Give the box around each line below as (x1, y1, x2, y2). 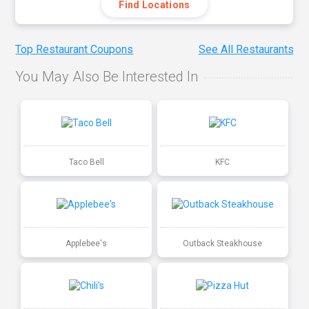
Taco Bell (68, 157, 104, 167)
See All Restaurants (198, 43, 294, 57)
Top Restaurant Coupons (15, 43, 134, 57)
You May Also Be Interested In (15, 68, 199, 86)
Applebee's (66, 238, 108, 248)
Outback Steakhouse (183, 238, 263, 248)
